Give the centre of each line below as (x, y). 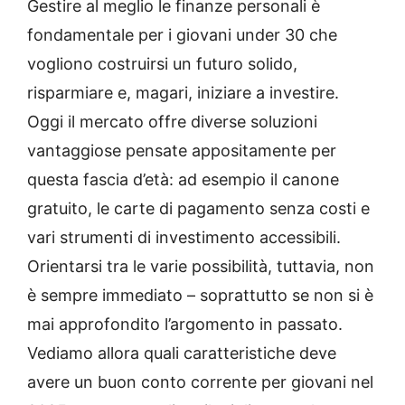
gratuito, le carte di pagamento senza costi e (198, 208)
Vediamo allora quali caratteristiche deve (182, 353)
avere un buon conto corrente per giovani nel (200, 382)
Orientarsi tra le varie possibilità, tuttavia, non (201, 266)
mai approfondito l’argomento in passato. (185, 324)
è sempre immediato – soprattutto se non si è (200, 295)
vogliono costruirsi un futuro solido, (162, 64)
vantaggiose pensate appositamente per (182, 151)
